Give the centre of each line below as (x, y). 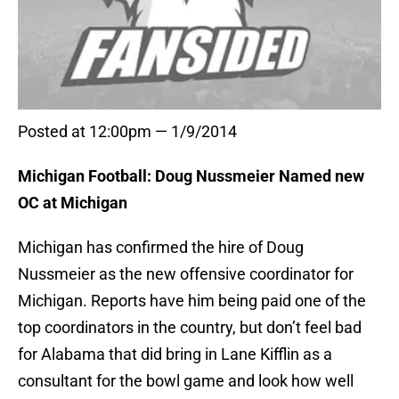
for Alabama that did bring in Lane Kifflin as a (175, 354)
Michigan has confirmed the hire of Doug (161, 248)
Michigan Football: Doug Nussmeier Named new (191, 176)
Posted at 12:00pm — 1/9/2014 (127, 132)
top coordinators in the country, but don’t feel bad (190, 328)
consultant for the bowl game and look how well (186, 381)
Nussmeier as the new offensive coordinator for (186, 274)
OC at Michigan (73, 203)
